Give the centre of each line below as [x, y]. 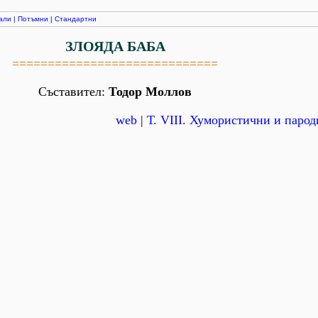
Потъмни [33, 19]
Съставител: [73, 92]
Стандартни [76, 19]
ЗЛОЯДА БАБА [115, 46]
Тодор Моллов [150, 92]
